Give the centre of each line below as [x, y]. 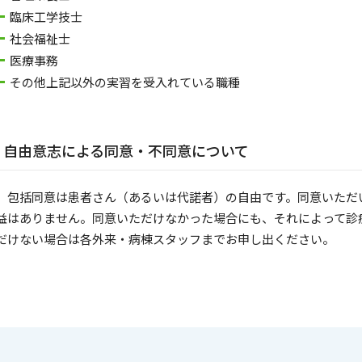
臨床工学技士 [46, 17]
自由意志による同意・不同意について [126, 151]
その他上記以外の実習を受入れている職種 [125, 82]
